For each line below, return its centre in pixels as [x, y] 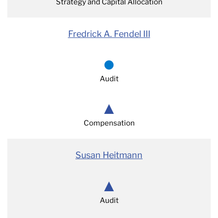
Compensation [109, 123]
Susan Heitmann [109, 155]
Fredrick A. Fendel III [109, 34]
